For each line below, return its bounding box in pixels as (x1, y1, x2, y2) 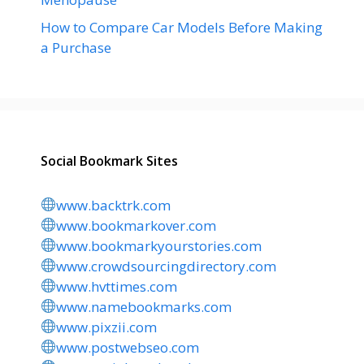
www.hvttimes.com (56, 276, 178, 296)
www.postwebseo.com (56, 337, 200, 357)
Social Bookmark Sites (41, 151, 178, 170)
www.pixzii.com (56, 317, 158, 336)
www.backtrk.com (56, 195, 171, 214)
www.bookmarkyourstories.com (56, 236, 262, 255)
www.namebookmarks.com (56, 297, 232, 316)
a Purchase (41, 37, 111, 57)
